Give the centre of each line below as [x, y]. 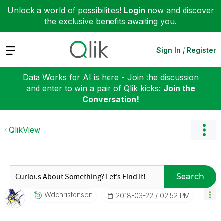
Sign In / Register [186, 50]
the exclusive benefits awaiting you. [110, 21]
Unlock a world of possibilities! [65, 10]
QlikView [25, 129]
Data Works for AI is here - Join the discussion [110, 77]
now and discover [179, 10]
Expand [19, 50]
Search [190, 176]
